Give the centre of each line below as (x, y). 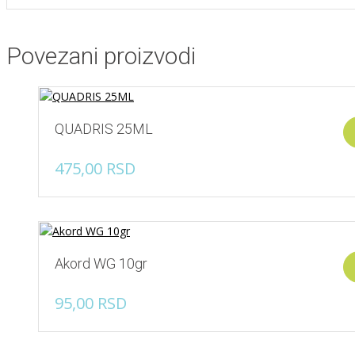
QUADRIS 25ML (104, 128)
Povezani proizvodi (101, 55)
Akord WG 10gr (101, 263)
